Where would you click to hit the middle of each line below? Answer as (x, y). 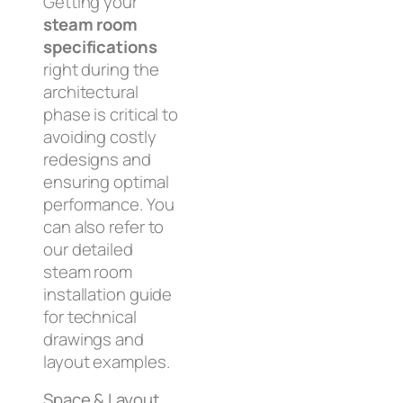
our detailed (88, 250)
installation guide (108, 295)
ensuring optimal (106, 182)
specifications (100, 47)
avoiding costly (100, 137)
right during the (101, 70)
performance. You (109, 205)
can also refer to (104, 227)
